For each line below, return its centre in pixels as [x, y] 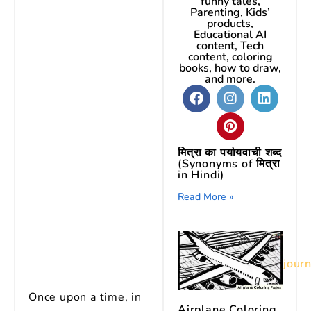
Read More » [206, 197]
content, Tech [230, 46]
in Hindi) [201, 175]
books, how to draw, [230, 68]
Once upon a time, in [85, 297]
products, [230, 24]
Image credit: [225, 264]
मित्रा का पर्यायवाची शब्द [230, 153]
